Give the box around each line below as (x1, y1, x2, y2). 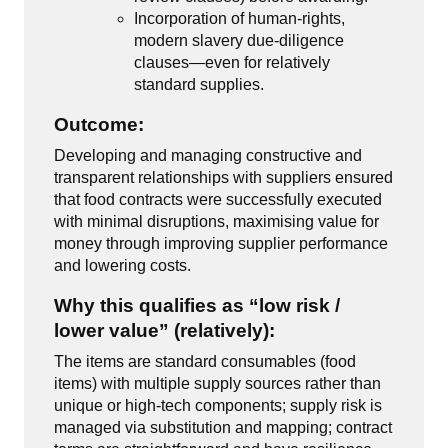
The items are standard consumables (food (54, 353, 356, 370)
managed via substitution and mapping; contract (54, 419, 392, 436)
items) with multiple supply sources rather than (54, 375, 381, 392)
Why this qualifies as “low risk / (54, 295, 340, 316)
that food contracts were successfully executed (54, 191, 382, 208)
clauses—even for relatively (134, 54, 330, 71)
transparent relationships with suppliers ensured (54, 169, 393, 186)
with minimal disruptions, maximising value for (54, 213, 379, 230)
